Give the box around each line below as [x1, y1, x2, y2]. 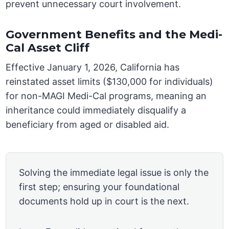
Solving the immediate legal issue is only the [19, 167, 209, 178]
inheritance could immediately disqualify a [6, 105, 187, 116]
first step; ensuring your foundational [19, 181, 180, 193]
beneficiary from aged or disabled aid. [6, 119, 170, 130]
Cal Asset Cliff [6, 41, 90, 55]
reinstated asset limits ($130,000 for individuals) [6, 76, 214, 87]
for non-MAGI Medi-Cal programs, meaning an [6, 90, 207, 102]
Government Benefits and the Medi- [6, 28, 223, 42]
